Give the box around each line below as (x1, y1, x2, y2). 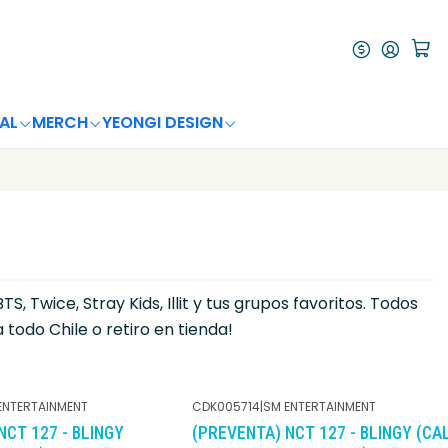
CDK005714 (192, 398, 260, 415)
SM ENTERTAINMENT (263, 398, 376, 415)
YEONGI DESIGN (101, 111, 223, 134)
